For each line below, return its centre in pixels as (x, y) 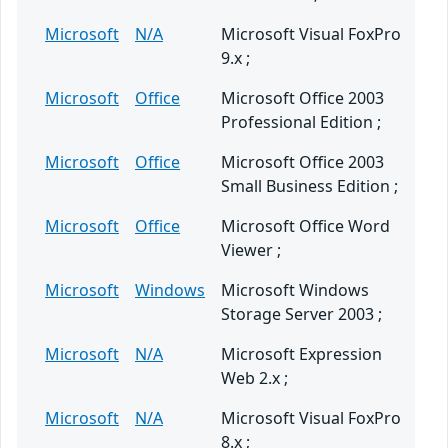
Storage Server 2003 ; (301, 314)
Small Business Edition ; (309, 186)
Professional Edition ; (301, 122)
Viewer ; (251, 250)
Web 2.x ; (254, 378)
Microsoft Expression (301, 354)
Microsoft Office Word (305, 226)
